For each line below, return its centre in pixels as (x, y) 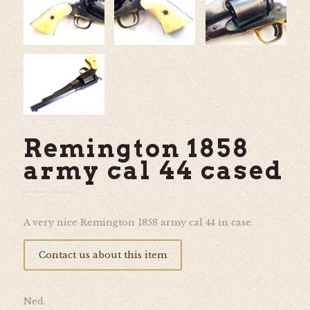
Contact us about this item (102, 255)
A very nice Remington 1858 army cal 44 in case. (138, 222)
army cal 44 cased (153, 170)
